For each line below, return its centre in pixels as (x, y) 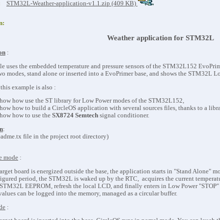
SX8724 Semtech (76, 116)
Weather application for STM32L (161, 38)
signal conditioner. (124, 116)
